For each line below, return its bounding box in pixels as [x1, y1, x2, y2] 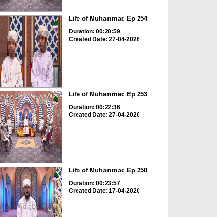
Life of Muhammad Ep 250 [68, 166, 147, 174]
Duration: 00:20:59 [68, 28, 120, 35]
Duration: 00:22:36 [68, 104, 120, 111]
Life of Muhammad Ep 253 [68, 91, 147, 98]
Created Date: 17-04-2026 [68, 187, 140, 194]
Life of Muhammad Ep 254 [68, 15, 147, 22]
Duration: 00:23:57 [68, 179, 120, 186]
